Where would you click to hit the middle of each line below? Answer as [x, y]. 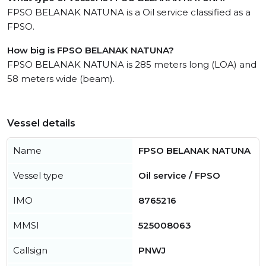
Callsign [30, 250]
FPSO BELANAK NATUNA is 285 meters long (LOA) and [132, 64]
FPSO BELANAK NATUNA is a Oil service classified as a [129, 12]
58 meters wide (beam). [61, 79]
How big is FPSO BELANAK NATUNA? [91, 50]
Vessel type [38, 175]
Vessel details [41, 123]
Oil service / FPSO [179, 175]
